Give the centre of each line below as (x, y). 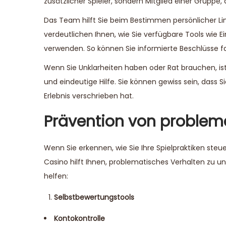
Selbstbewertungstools (94, 197)
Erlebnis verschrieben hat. (89, 96)
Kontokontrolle (79, 219)
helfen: (56, 176)
